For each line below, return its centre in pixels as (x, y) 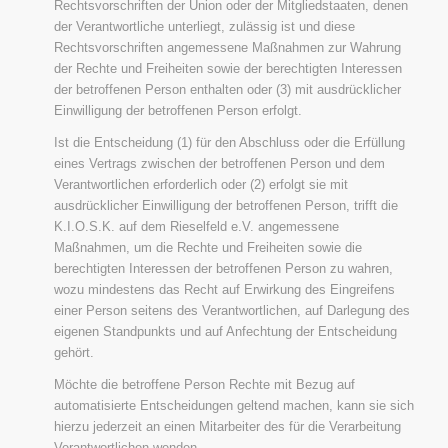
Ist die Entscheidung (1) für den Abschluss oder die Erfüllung (229, 142)
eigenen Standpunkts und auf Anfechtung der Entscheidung (225, 331)
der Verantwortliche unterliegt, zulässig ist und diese (204, 26)
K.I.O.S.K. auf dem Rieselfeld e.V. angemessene (196, 226)
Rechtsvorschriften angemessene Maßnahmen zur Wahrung (227, 47)
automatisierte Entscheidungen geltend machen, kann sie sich (233, 405)
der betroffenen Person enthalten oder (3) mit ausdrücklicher (227, 89)
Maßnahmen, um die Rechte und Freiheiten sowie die (207, 247)
